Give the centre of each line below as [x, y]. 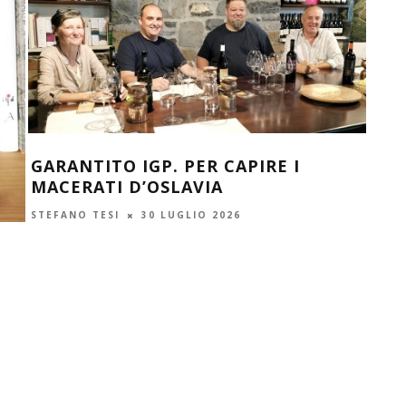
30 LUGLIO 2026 [191, 215]
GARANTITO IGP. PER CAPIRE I [165, 166]
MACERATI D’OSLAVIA [126, 187]
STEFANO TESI [75, 215]
